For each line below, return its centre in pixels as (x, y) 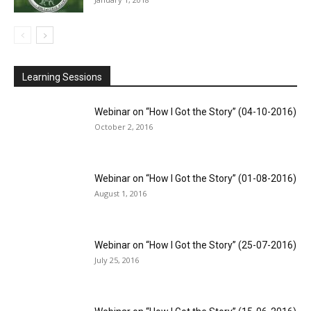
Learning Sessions (62, 77)
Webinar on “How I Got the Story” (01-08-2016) (195, 178)
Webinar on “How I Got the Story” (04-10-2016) (195, 111)
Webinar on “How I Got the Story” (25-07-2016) (195, 245)
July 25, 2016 (117, 260)
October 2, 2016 (124, 126)
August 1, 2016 (120, 193)
